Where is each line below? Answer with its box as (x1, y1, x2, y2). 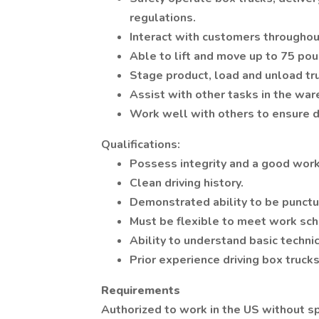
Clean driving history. (130, 175, 244, 191)
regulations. (130, 10, 196, 26)
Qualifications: (101, 137, 180, 152)
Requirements (101, 283, 180, 298)
